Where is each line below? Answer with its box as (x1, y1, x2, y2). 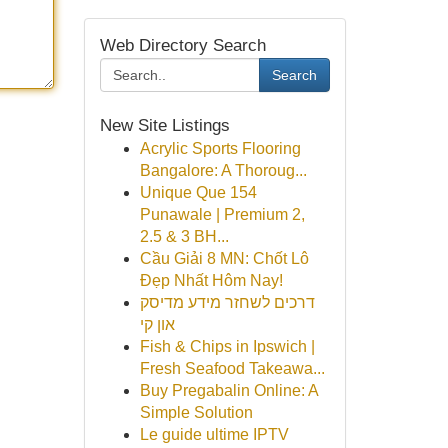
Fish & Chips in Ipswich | (139, 338, 315, 355)
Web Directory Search (99, 36, 266, 55)
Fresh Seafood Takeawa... (139, 360, 325, 377)
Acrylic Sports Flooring (139, 140, 301, 157)
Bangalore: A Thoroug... (139, 162, 307, 179)
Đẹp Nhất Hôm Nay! (139, 272, 283, 289)
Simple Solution (139, 404, 253, 421)
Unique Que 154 (139, 184, 257, 201)
